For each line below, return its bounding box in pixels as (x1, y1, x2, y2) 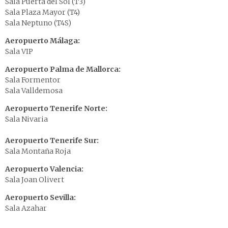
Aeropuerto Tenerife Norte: (5, 104, 107, 113)
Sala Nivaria (5, 115, 48, 124)
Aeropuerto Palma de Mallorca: (5, 65, 121, 74)
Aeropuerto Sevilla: (5, 193, 76, 203)
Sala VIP (5, 47, 33, 56)
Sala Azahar (5, 204, 47, 213)
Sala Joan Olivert (5, 175, 64, 185)
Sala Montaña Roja (5, 147, 71, 156)
